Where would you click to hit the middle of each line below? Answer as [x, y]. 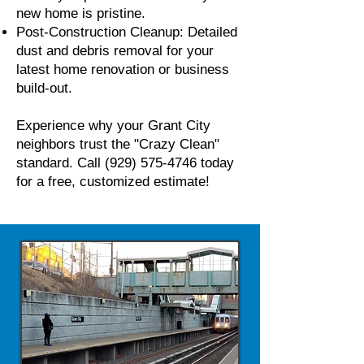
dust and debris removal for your [115, 51]
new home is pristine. [81, 13]
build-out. [44, 88]
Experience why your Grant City [113, 126]
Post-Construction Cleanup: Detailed [127, 32]
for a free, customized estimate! [113, 182]
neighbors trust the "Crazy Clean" [118, 144]
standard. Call [61, 163]
